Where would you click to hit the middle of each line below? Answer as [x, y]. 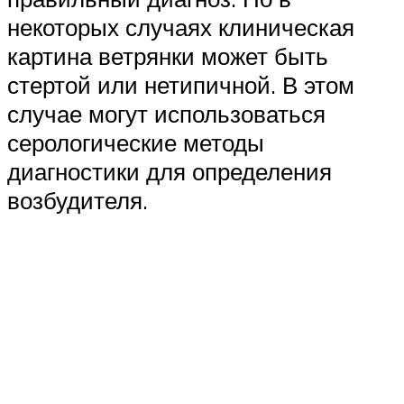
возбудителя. [78, 201]
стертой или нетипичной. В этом [181, 85]
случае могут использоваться [166, 114]
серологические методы [136, 143]
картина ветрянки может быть [168, 56]
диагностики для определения [170, 172]
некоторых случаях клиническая [181, 28]
